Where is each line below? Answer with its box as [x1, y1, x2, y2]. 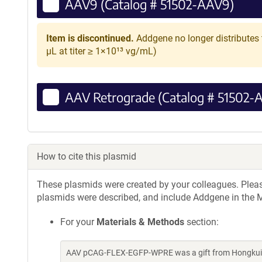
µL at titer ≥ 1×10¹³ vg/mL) [46, 45, 157, 57]
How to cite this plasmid [37, 151, 136, 162]
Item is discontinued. [46, 32, 134, 44]
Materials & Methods [96, 216, 184, 227]
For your [60, 216, 96, 227]
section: [184, 216, 219, 227]
